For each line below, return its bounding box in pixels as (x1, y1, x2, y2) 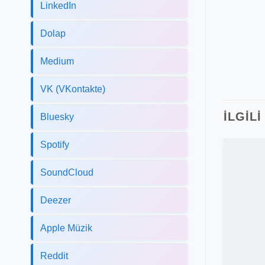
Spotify (40, 139, 69, 150)
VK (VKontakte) (40, 83, 105, 94)
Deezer (40, 195, 71, 205)
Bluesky (40, 111, 74, 122)
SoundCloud (40, 167, 93, 177)
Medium (40, 56, 74, 66)
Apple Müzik (40, 222, 92, 233)
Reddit (40, 250, 68, 261)
